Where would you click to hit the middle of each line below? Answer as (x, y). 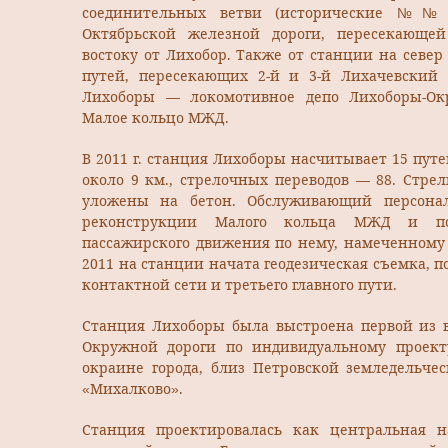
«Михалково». (132, 389)
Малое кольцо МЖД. (155, 118)
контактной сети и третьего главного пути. (239, 285)
